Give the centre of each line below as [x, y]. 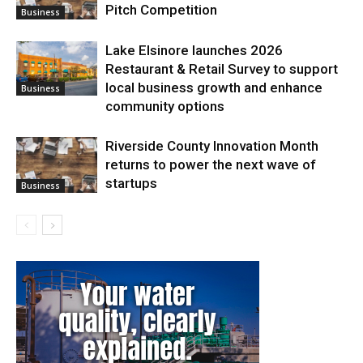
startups [131, 184]
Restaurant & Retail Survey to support [222, 69]
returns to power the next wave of [211, 165]
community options [165, 107]
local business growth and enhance [214, 88]
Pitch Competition [161, 10]
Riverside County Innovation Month [212, 146]
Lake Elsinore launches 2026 [194, 51]
